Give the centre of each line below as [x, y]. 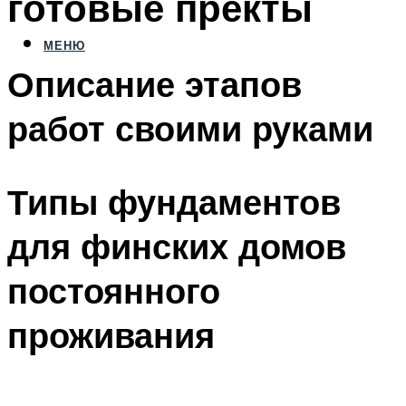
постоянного [114, 291]
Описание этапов [155, 84]
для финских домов [177, 246]
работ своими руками [190, 129]
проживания [111, 335]
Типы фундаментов [174, 202]
